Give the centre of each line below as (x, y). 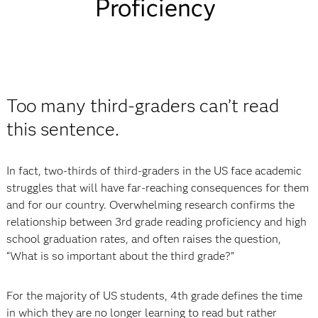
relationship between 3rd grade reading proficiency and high (156, 222)
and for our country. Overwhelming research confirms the (150, 205)
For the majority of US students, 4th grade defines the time (154, 296)
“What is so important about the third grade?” (120, 256)
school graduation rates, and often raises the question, (143, 239)
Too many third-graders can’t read (142, 106)
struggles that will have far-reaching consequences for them (157, 188)
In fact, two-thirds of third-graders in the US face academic (154, 171)
